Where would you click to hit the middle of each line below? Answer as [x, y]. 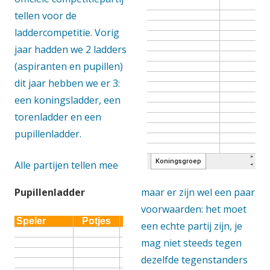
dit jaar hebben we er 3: [67, 83]
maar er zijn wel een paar [198, 192]
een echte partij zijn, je [192, 226]
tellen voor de [46, 15]
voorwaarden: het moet [194, 209]
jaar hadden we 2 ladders [71, 49]
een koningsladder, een [67, 100]
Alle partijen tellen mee [66, 165]
